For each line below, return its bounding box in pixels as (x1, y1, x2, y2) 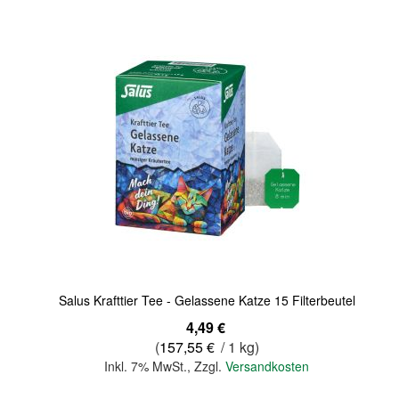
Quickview (22, 180, 79, 198)
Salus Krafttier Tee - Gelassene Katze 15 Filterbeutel (58, 291, 355, 309)
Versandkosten (225, 357, 310, 375)
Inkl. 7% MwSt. (104, 357, 188, 375)
